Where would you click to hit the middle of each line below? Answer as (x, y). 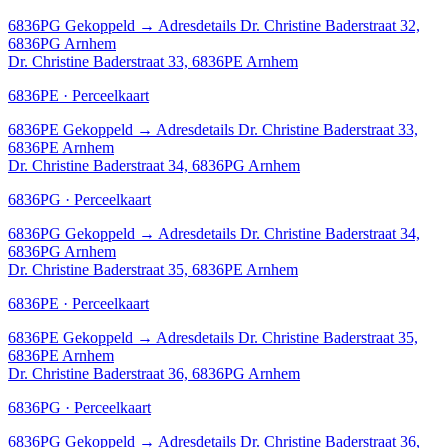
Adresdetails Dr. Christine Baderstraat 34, (289, 233)
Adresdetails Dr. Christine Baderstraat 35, (287, 337)
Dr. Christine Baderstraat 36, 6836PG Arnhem (154, 373)
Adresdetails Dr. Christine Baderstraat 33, (287, 129)
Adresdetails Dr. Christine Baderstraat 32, (289, 25)
